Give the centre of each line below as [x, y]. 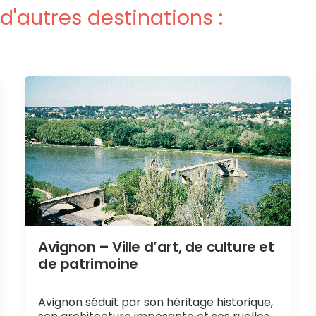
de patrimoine [88, 263]
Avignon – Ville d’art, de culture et [156, 247]
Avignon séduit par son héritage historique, [156, 302]
